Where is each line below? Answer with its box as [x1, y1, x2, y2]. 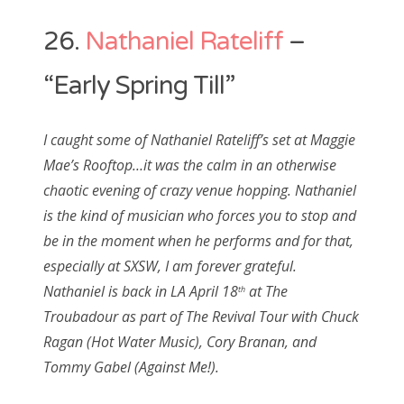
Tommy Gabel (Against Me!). [43, 357, 219, 378]
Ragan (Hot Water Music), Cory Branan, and [43, 332, 317, 353]
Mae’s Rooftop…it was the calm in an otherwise [43, 155, 336, 176]
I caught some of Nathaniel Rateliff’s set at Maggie [43, 130, 355, 151]
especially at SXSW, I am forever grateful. [43, 256, 297, 277]
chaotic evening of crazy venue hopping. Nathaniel [43, 180, 356, 201]
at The [245, 281, 288, 302]
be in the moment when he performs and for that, [43, 231, 353, 252]
